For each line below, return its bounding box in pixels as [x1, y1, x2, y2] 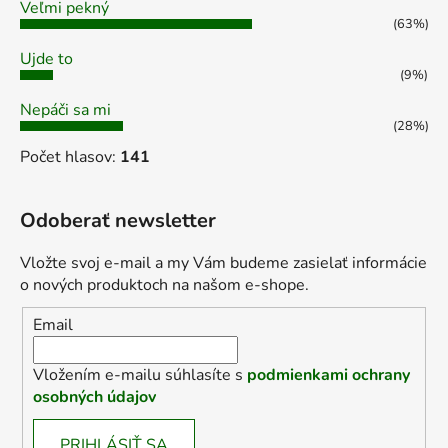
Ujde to [20, 48, 73, 71]
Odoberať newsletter [20, 207, 216, 235]
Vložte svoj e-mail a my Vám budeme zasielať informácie [20, 252, 427, 275]
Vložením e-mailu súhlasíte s [33, 363, 247, 386]
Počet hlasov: [20, 146, 120, 169]
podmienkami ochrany [247, 363, 410, 386]
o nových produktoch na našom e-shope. [20, 274, 309, 297]
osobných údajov [33, 385, 156, 408]
